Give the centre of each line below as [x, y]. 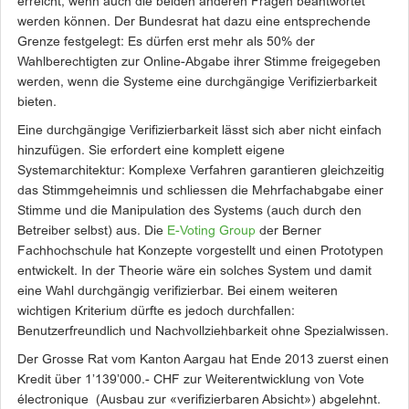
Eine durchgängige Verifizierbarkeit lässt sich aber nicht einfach [199, 131]
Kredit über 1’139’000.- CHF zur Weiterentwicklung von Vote [191, 380]
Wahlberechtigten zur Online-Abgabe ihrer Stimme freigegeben [199, 63]
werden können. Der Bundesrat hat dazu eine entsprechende [194, 22]
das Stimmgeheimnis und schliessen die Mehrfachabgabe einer [200, 191]
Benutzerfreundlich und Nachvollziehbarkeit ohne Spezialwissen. [203, 332]
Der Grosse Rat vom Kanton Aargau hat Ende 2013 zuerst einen [203, 360]
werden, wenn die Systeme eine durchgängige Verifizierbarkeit [197, 83]
